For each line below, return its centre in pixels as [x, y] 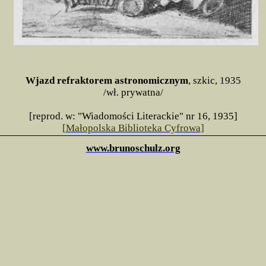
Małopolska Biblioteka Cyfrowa [133, 128]
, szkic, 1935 [214, 80]
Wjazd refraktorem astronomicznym [107, 80]
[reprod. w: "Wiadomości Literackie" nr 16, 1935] [133, 116]
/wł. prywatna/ [133, 92]
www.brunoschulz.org [133, 148]
